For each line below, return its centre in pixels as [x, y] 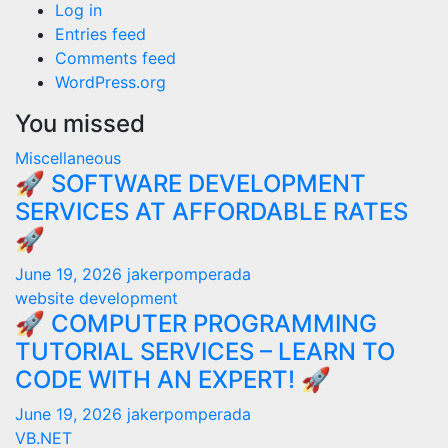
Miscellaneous [68, 158]
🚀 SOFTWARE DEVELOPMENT [190, 183]
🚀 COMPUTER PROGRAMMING [196, 323]
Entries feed [100, 34]
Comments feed [115, 58]
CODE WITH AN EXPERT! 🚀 [173, 379]
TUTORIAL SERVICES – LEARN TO [205, 351]
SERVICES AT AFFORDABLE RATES [211, 211]
